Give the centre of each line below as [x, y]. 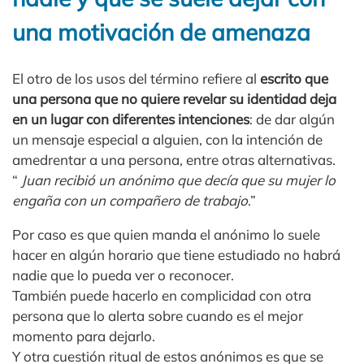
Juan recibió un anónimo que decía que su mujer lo [177, 180]
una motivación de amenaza [161, 32]
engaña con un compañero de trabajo [130, 200]
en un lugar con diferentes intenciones [131, 119]
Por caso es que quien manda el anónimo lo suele [166, 234]
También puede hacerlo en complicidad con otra [162, 295]
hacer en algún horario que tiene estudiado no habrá [176, 254]
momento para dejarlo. [84, 336]
